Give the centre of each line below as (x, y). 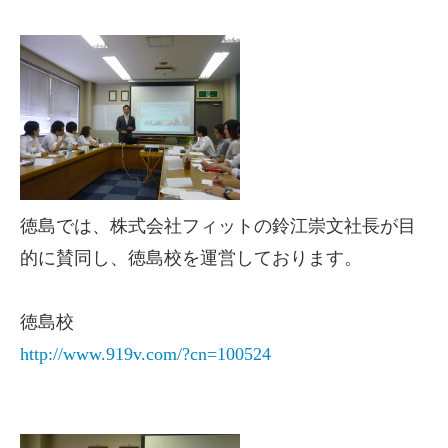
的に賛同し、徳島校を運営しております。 (191, 258)
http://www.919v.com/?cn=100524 (145, 354)
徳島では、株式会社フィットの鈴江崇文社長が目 (218, 226)
